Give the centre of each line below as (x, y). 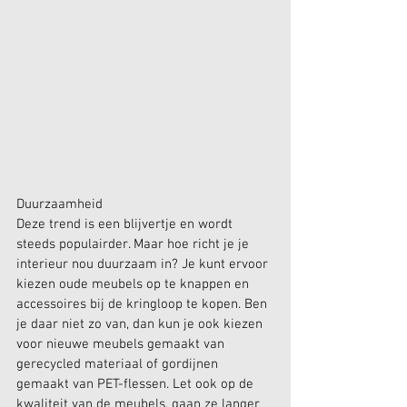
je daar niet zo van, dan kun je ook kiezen (141, 325)
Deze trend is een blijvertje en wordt (126, 225)
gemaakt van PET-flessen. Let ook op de (137, 385)
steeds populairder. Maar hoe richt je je (134, 245)
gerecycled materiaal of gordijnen (119, 365)
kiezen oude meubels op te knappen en (134, 285)
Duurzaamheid (60, 205)
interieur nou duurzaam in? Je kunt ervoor (144, 265)
